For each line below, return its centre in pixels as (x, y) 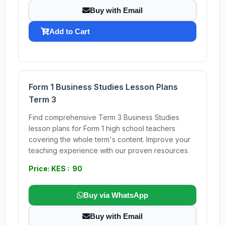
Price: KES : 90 (55, 168)
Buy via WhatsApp (116, 195)
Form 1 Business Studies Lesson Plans (103, 87)
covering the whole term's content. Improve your (109, 139)
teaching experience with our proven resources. (109, 150)
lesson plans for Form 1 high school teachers (102, 128)
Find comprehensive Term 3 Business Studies (104, 117)
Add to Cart (70, 31)
